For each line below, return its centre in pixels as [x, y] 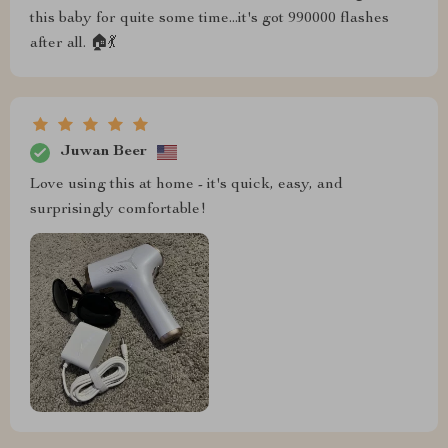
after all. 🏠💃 [73, 43]
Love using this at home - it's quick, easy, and [186, 184]
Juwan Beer [103, 152]
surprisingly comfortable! [118, 209]
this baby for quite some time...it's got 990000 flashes [209, 18]
